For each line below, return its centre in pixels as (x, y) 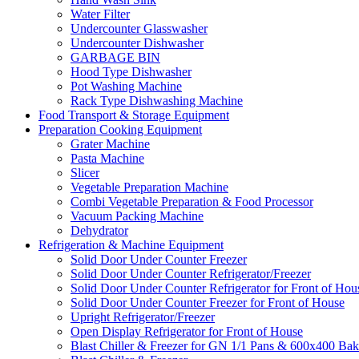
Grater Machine (110, 143)
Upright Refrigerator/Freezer (143, 317)
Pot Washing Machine (126, 86)
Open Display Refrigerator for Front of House (187, 331)
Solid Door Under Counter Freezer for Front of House (208, 302)
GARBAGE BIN (115, 57)
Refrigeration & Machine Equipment (131, 244)
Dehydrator (99, 230)
